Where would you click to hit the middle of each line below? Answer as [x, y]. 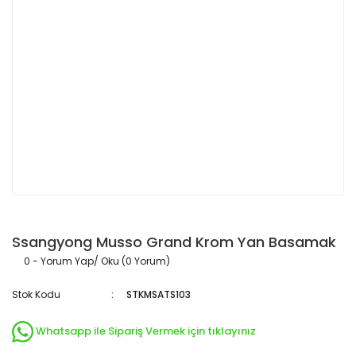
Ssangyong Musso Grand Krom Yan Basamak [174, 242]
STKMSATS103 [159, 294]
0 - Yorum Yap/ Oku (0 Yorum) [97, 261]
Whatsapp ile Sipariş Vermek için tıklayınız [146, 331]
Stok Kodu [36, 294]
